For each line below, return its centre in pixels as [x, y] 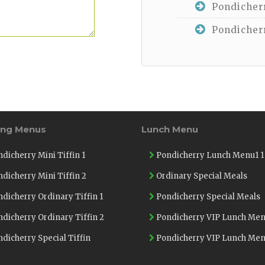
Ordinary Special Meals [201, 176]
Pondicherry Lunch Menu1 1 [209, 155]
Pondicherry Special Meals [207, 196]
